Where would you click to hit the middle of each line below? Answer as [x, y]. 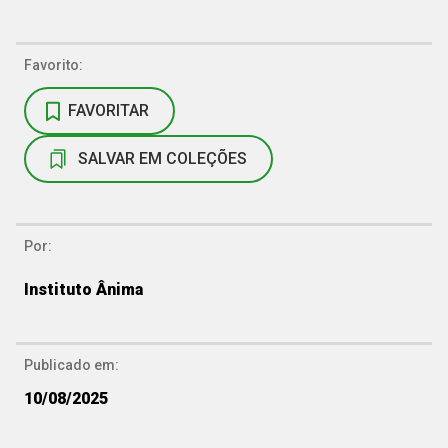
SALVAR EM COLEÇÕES [162, 158]
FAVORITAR [108, 110]
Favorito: [53, 64]
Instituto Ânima [83, 289]
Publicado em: [71, 364]
